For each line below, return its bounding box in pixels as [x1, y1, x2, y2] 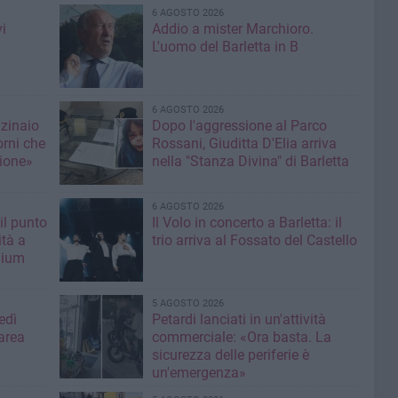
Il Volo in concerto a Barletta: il [151, 214, 342, 232]
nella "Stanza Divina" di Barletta [151, 153, 349, 171]
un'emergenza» [151, 364, 246, 382]
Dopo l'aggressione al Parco [151, 117, 327, 135]
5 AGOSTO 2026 [151, 298, 224, 310]
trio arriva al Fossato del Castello [151, 232, 357, 250]
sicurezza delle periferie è [151, 346, 309, 364]
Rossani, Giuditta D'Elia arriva [151, 135, 337, 153]
